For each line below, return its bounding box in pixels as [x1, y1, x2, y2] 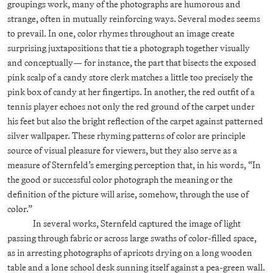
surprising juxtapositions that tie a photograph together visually [7, 40, 250, 55]
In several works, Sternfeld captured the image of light [33, 216, 241, 230]
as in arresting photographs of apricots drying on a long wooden [7, 245, 252, 260]
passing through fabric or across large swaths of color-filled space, [7, 230, 257, 245]
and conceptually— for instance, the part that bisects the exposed [7, 55, 257, 69]
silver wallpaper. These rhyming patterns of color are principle [7, 128, 246, 143]
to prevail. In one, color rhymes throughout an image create [7, 26, 235, 40]
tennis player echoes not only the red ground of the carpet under [7, 99, 255, 113]
